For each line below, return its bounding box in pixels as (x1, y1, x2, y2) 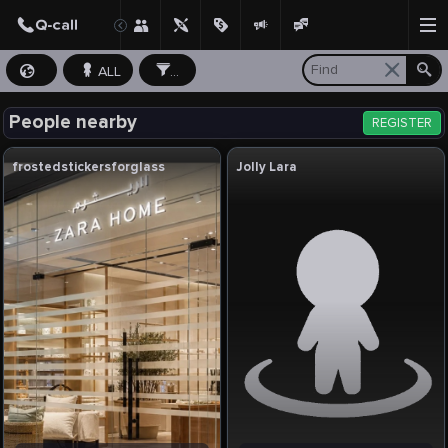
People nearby (9, 109, 138, 134)
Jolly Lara (236, 159, 298, 176)
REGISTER (371, 114, 432, 131)
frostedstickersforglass (12, 159, 166, 176)
